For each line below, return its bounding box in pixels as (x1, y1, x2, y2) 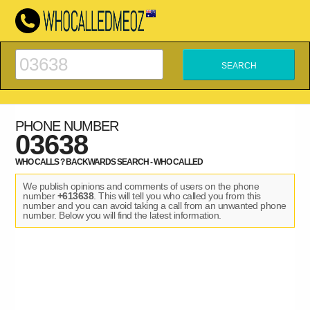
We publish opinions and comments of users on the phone (23, 181, 259, 192)
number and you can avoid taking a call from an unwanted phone (23, 200, 286, 211)
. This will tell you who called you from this (93, 190, 261, 201)
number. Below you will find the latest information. (23, 210, 221, 221)
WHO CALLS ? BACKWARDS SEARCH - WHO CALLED (15, 157, 203, 167)
